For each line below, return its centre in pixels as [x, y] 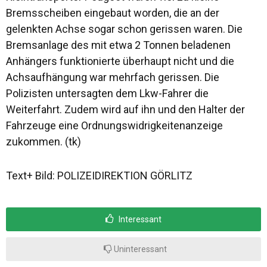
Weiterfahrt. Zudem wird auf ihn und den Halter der [125, 109]
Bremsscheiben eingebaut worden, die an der [113, 13]
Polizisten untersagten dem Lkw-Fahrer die [107, 93]
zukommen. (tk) [44, 142]
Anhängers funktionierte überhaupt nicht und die [120, 61]
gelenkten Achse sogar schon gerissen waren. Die [124, 29]
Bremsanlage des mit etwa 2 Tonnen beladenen [118, 45]
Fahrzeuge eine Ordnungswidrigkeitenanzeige [114, 125]
